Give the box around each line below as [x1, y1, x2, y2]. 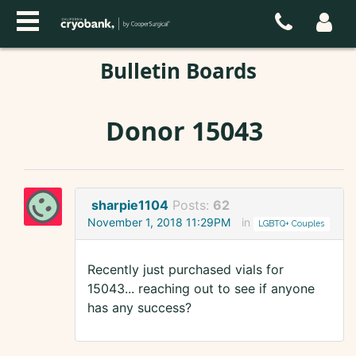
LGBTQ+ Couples [258, 219, 325, 229]
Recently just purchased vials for [87, 261, 284, 278]
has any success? [87, 300, 192, 316]
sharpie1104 [91, 197, 168, 214]
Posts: [172, 197, 213, 214]
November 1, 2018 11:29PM [87, 215, 230, 230]
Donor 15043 [105, 114, 263, 148]
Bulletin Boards [99, 56, 257, 85]
